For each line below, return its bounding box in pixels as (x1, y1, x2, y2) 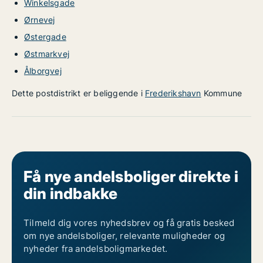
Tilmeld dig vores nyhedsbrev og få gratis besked (23, 217, 235, 228)
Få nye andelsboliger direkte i (23, 167, 238, 186)
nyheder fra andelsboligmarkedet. (23, 243, 168, 254)
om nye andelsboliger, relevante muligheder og (23, 230, 225, 241)
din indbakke (23, 184, 118, 203)
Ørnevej (24, 15, 55, 25)
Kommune (201, 88, 242, 98)
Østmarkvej (24, 49, 69, 59)
